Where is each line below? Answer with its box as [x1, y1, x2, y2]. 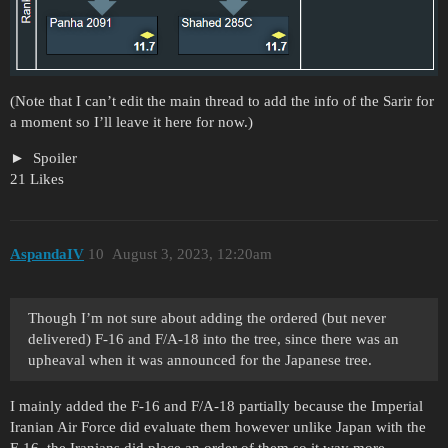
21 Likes [10, 171, 64, 188]
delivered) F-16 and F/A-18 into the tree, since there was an [28, 331, 399, 348]
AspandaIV [10, 245, 84, 262]
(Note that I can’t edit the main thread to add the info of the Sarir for [10, 93, 434, 110]
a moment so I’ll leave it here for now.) [10, 114, 253, 131]
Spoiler [28, 150, 77, 167]
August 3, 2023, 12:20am [111, 245, 272, 262]
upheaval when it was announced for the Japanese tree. [28, 352, 372, 369]
